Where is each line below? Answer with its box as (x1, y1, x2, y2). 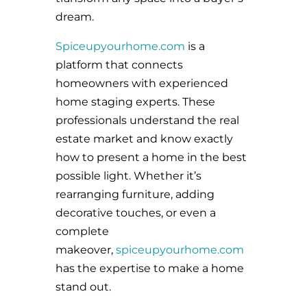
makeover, (55, 243, 116, 256)
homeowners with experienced (55, 77, 228, 90)
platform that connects (55, 58, 183, 71)
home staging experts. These (55, 95, 215, 108)
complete (55, 225, 109, 238)
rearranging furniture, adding (55, 188, 214, 201)
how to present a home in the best (55, 151, 247, 164)
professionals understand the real (55, 114, 239, 127)
